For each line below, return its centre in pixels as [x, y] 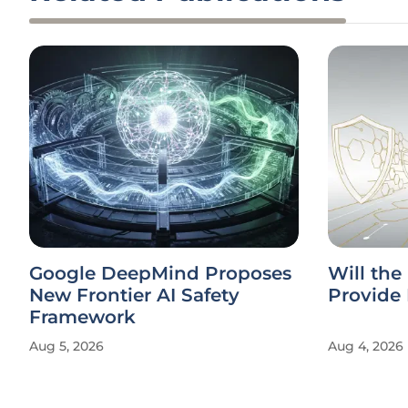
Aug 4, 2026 [366, 346]
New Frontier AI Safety [134, 295]
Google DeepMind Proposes [160, 273]
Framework [82, 317]
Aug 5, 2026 [66, 346]
